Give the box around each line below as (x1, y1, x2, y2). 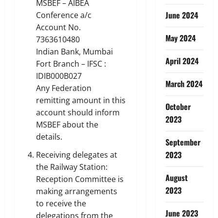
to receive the (36, 198, 86, 209)
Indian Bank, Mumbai (36, 46, 113, 57)
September (165, 136, 200, 148)
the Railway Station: (36, 161, 108, 172)
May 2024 (165, 32, 196, 44)
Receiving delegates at (36, 149, 117, 160)
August (165, 171, 188, 183)
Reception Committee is (36, 173, 124, 184)
